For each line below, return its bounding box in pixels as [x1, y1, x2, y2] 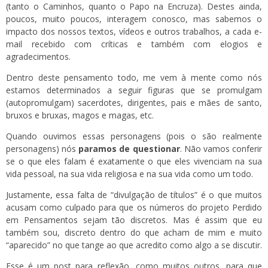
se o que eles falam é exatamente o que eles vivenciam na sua [6, 155, 262, 167]
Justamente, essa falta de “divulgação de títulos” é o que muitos [6, 188, 262, 200]
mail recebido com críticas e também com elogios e [6, 38, 262, 50]
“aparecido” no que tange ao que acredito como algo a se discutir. [6, 239, 262, 251]
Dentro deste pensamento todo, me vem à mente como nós [6, 71, 262, 83]
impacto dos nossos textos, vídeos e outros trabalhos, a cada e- [6, 25, 262, 37]
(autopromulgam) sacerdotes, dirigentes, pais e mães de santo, [6, 96, 262, 108]
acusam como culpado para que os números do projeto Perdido [6, 201, 262, 213]
